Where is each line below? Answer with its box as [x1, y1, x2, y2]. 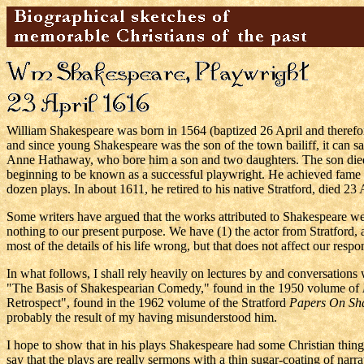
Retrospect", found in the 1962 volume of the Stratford [6, 296, 289, 310]
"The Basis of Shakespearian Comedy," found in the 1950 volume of [6, 281, 362, 295]
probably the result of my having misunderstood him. [6, 310, 277, 324]
